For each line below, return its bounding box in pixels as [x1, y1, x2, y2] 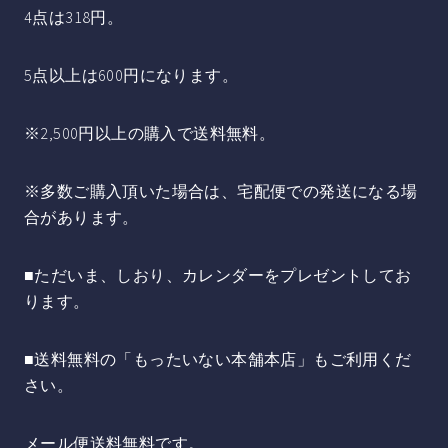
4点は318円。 [24, 6, 124, 27]
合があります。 [24, 206, 139, 227]
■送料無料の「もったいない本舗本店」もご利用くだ [24, 348, 412, 369]
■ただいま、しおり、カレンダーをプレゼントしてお [24, 264, 412, 285]
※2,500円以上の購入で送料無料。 [24, 122, 276, 143]
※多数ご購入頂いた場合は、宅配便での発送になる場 [24, 180, 418, 201]
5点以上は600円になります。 [24, 64, 238, 85]
